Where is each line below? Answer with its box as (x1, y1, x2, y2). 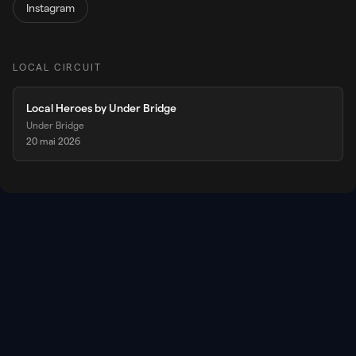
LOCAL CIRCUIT (13, 62, 102, 72)
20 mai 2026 (26, 136, 80, 146)
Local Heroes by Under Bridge (26, 102, 176, 114)
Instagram (26, 2, 75, 14)
